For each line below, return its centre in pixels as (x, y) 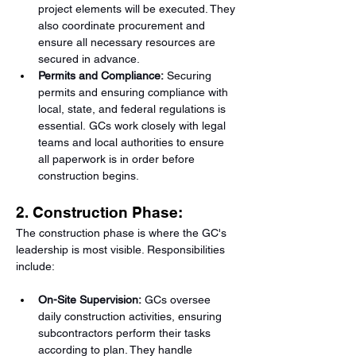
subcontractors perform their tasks (126, 333)
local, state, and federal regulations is (133, 109)
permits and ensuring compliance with (135, 92)
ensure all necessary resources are (128, 42)
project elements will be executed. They (138, 9)
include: (35, 266)
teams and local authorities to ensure (133, 142)
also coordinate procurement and (123, 25)
